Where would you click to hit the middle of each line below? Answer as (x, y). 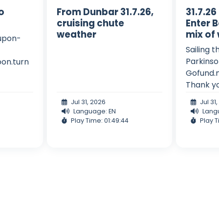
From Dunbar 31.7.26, (105, 12)
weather (76, 34)
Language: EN (94, 111)
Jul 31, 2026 (88, 102)
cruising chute (90, 23)
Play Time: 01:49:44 (99, 120)
